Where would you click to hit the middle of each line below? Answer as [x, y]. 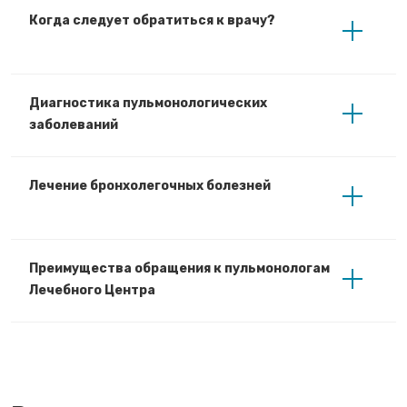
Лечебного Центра [92, 291]
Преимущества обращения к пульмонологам [179, 269]
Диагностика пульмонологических [148, 104]
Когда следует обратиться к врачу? [152, 21]
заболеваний [74, 125]
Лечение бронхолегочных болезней [150, 186]
